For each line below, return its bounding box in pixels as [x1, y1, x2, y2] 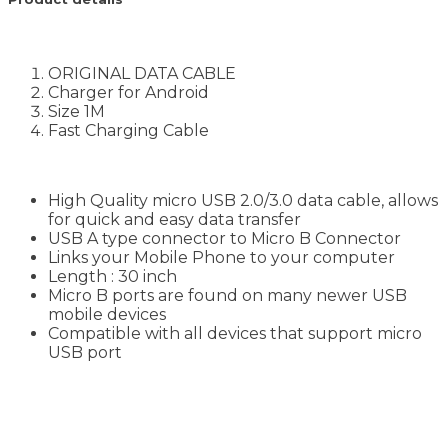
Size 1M [48, 101, 105, 121]
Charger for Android [48, 82, 209, 102]
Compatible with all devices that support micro [48, 323, 422, 343]
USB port [48, 342, 122, 362]
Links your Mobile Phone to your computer [48, 247, 395, 267]
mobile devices [48, 304, 166, 324]
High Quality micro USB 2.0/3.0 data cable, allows [48, 190, 438, 210]
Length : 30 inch [48, 266, 177, 286]
